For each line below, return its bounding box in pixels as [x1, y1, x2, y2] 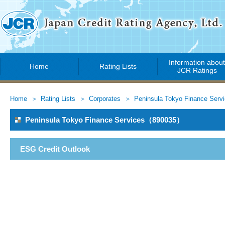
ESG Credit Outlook [20, 145, 90, 153]
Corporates [89, 95, 121, 102]
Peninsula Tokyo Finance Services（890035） [25, 116, 184, 124]
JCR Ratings [177, 66, 217, 74]
